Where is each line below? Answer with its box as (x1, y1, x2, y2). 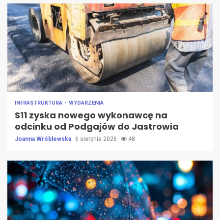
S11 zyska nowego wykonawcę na (15, 109, 167, 122)
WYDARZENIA (69, 100, 104, 107)
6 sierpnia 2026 (75, 136, 118, 143)
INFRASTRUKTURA (15, 100, 64, 107)
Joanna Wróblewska (15, 136, 73, 143)
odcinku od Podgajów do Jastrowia (15, 120, 179, 133)
